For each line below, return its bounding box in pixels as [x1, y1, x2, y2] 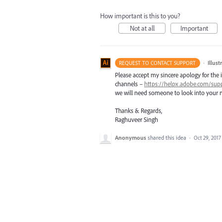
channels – [115, 80, 144, 88]
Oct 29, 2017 [194, 134, 221, 142]
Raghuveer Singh [115, 115, 158, 124]
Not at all [129, 24, 155, 33]
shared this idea [148, 134, 188, 142]
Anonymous [115, 134, 146, 142]
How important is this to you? [100, 11, 180, 20]
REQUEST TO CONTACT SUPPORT [119, 59, 196, 66]
